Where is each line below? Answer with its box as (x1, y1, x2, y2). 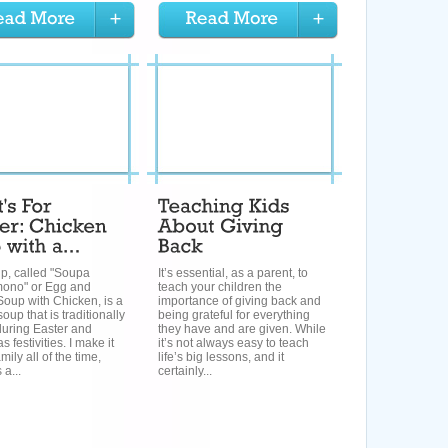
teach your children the (158, 280, 282, 294)
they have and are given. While (158, 322, 326, 336)
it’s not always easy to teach (158, 336, 309, 350)
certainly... (158, 364, 212, 378)
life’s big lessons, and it (158, 350, 284, 364)
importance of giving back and (158, 294, 321, 308)
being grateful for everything (158, 308, 310, 322)
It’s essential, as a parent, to (158, 266, 308, 280)
